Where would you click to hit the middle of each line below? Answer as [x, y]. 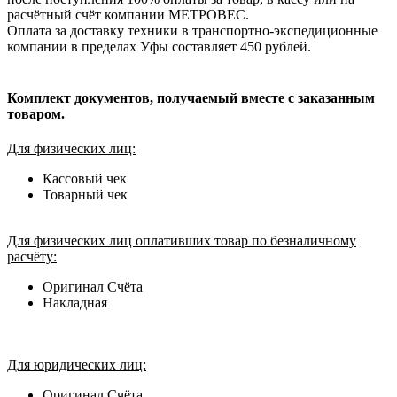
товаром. [36, 113]
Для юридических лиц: [77, 364]
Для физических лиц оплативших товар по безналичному [182, 240]
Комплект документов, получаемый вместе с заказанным [191, 97]
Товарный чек [85, 194]
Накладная [75, 302]
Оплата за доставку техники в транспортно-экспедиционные [192, 31]
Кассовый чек [85, 178]
